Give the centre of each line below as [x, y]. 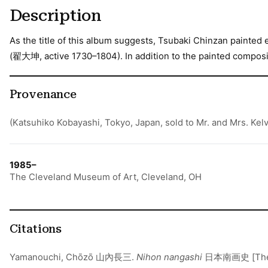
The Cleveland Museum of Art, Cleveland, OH [105, 177]
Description [55, 16]
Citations [35, 229]
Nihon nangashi [170, 257]
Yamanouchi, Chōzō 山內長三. [73, 257]
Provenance [43, 95]
